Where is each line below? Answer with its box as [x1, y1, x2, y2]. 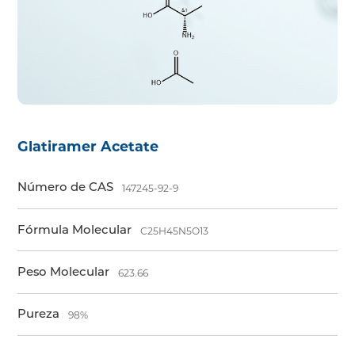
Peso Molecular [17, 264, 110, 279]
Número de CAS [17, 180, 114, 195]
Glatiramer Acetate [17, 137, 159, 155]
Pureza [17, 307, 60, 322]
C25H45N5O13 [140, 224, 209, 237]
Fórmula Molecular [17, 222, 132, 237]
